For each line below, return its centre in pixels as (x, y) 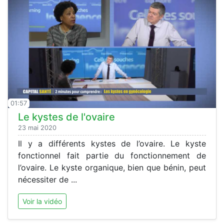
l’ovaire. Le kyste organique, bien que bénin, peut (112, 167)
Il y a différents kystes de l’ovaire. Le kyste (112, 143)
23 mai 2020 (37, 127)
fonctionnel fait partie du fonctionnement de (112, 155)
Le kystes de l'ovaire (66, 117)
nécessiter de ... (47, 179)
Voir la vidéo (42, 201)
